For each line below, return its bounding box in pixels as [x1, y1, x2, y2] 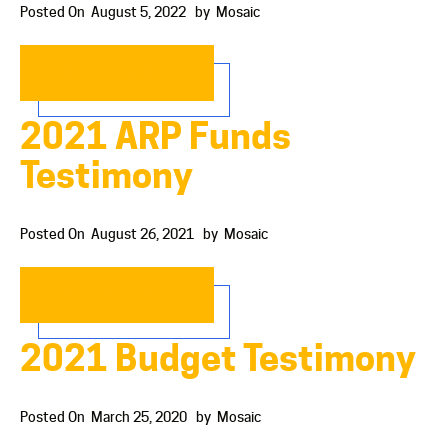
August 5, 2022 [91, 3, 186, 20]
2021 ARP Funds [20, 113, 291, 158]
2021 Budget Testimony [20, 335, 416, 380]
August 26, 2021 [91, 225, 194, 242]
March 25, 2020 [91, 408, 187, 425]
